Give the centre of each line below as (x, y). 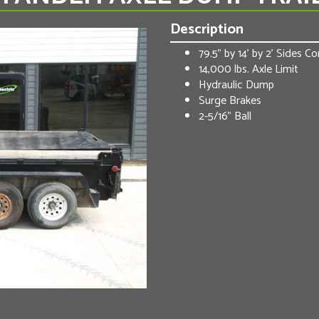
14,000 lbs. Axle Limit (249, 69)
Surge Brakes (230, 100)
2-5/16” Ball (225, 116)
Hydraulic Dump (236, 85)
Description (207, 29)
